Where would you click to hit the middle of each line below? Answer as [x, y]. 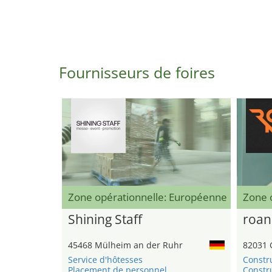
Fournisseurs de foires [137, 72]
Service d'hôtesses [105, 260]
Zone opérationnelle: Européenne [148, 197]
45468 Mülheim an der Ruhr [125, 245]
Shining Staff [105, 219]
